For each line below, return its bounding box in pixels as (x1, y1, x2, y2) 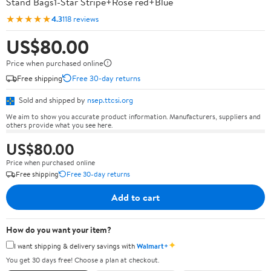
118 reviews (62, 13, 99, 24)
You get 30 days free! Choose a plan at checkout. (6, 255, 159, 265)
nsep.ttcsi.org (87, 94, 133, 105)
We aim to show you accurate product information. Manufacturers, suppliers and (6, 111, 261, 122)
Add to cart (111, 190, 160, 204)
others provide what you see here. (6, 119, 113, 130)
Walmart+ (137, 240, 168, 251)
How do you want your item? (6, 223, 111, 236)
